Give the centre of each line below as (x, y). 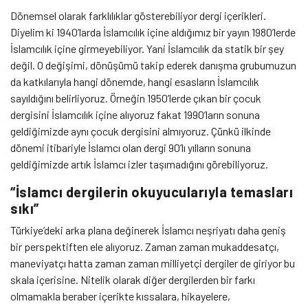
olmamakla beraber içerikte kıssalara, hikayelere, (120, 296)
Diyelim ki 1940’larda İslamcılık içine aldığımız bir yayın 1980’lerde (153, 32)
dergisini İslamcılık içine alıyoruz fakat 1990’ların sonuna (135, 115)
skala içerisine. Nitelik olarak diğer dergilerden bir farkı (133, 280)
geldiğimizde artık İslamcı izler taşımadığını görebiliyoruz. (139, 164)
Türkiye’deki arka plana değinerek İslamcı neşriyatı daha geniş (148, 230)
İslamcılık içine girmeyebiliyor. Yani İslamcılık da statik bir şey (147, 49)
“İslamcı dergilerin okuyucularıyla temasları (152, 192)
